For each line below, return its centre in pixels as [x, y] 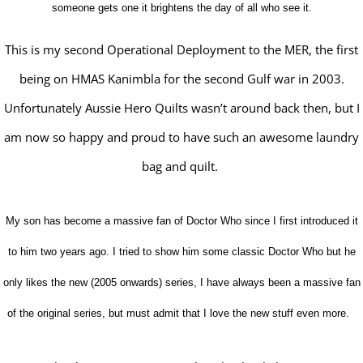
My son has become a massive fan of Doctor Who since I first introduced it [181, 220]
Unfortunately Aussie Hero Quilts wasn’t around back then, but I [181, 107]
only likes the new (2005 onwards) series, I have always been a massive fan [181, 282]
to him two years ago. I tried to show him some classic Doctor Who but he [181, 251]
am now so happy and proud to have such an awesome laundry [181, 137]
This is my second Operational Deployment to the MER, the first [181, 49]
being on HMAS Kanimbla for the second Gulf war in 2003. [181, 78]
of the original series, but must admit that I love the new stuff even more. [181, 313]
